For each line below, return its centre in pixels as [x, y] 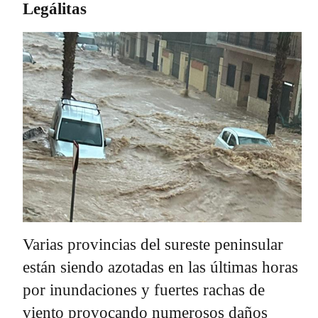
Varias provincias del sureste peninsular [153, 245]
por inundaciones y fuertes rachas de [144, 290]
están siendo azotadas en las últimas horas [160, 268]
